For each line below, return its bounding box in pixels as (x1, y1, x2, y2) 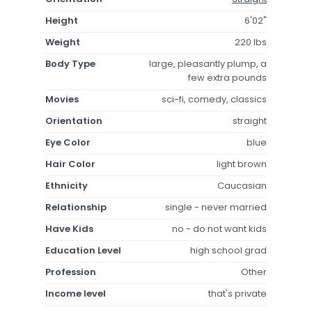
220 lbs (235, 35, 267, 49)
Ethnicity (45, 178, 88, 192)
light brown (217, 157, 267, 171)
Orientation (45, 114, 102, 127)
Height (45, 13, 78, 27)
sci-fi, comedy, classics (162, 92, 267, 106)
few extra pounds (188, 70, 267, 84)
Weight (45, 35, 80, 49)
